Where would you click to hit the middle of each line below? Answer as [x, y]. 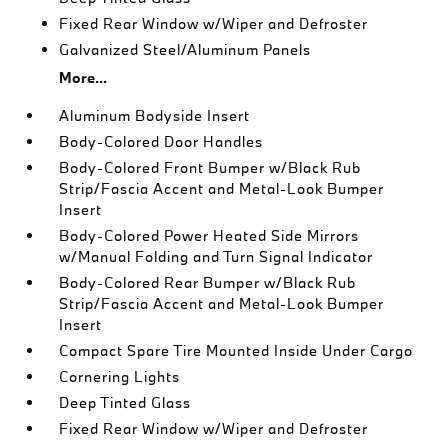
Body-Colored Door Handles [161, 141]
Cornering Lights [120, 376]
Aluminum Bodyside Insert [155, 115]
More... [83, 77]
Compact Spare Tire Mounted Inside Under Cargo [236, 350]
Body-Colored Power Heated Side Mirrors [209, 235]
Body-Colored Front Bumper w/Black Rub [210, 167]
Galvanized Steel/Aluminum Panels [185, 49]
